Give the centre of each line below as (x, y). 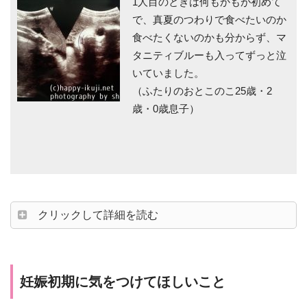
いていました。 (169, 73)
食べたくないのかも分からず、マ (210, 38)
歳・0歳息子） (166, 109)
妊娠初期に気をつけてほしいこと (123, 282)
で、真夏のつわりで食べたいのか (210, 20)
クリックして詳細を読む (98, 214)
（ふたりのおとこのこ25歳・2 (202, 91)
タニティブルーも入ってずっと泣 (210, 56)
